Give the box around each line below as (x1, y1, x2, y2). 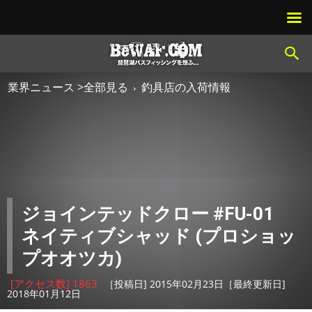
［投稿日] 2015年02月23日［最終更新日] (104, 277, 286, 290)
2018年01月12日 (7, 287, 81, 300)
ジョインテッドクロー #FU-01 (22, 203, 274, 224)
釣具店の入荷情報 (141, 79, 231, 95)
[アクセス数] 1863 (10, 276, 97, 290)
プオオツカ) (22, 247, 122, 269)
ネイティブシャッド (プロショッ (22, 225, 296, 247)
